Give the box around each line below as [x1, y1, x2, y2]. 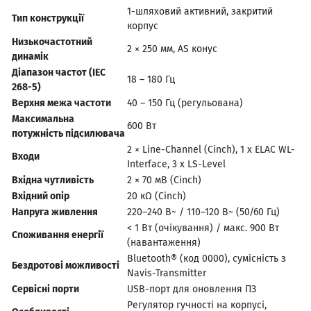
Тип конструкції [12, 12, 84, 24]
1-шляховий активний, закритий [127, 5, 273, 17]
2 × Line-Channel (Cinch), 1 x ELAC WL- [127, 143, 295, 155]
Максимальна [12, 112, 74, 125]
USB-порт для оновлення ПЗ [127, 283, 256, 295]
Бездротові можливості [12, 259, 119, 271]
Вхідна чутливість [12, 174, 94, 186]
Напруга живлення [12, 205, 98, 218]
